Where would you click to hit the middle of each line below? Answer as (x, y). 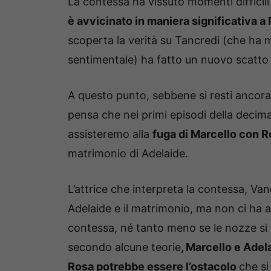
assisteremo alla (110, 134)
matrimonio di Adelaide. (128, 154)
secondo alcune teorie (124, 247)
